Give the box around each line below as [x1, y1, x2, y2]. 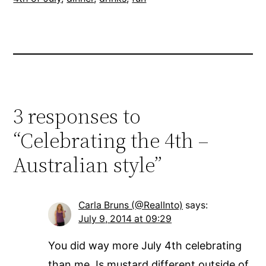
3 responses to [13, 101, 141, 131]
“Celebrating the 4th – [13, 125, 209, 155]
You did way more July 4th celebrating [47, 239, 242, 252]
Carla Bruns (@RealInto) [78, 199, 183, 211]
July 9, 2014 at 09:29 [78, 213, 172, 224]
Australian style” [13, 150, 163, 179]
